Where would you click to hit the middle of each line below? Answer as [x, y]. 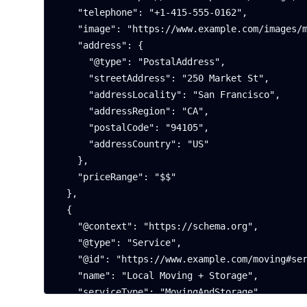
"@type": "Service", [66, 243]
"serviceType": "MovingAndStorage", [66, 292]
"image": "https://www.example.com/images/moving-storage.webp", [66, 29]
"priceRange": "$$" [66, 177]
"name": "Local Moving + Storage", [66, 275]
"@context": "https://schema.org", [66, 226]
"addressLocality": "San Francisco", [72, 95]
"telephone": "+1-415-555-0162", [66, 12]
